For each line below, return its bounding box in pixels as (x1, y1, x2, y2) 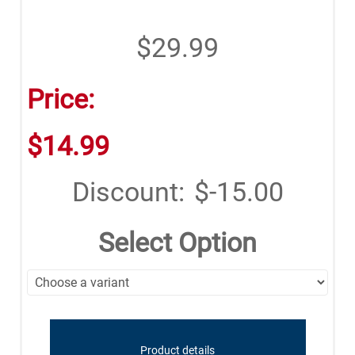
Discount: (71, 176, 185, 208)
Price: (27, 83, 94, 116)
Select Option (98, 227, 257, 259)
